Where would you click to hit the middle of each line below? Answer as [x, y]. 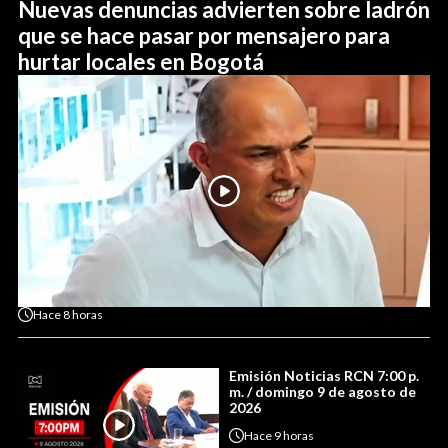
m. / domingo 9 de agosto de [322, 392]
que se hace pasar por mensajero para [204, 36]
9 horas [294, 435]
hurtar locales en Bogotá [141, 62]
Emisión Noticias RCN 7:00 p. [324, 376]
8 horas [83, 314]
